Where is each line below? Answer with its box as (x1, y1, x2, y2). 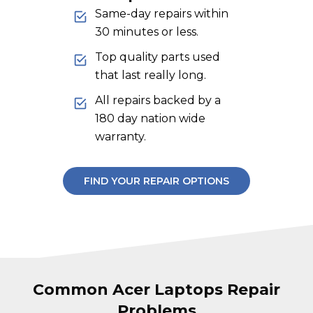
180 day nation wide (95, 112, 205, 125)
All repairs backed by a (95, 94, 221, 107)
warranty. (95, 130, 146, 143)
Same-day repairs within (95, 7, 228, 20)
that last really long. (95, 68, 206, 82)
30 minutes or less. (95, 25, 198, 38)
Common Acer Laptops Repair (33, 280, 280, 299)
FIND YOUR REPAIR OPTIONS (84, 175, 229, 187)
